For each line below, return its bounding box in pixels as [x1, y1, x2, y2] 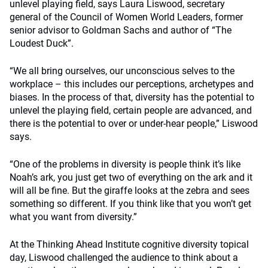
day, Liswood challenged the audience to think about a [10, 252, 238, 263]
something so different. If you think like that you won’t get [10, 198, 251, 209]
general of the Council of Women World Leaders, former [10, 11, 243, 23]
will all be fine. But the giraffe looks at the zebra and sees [10, 185, 249, 196]
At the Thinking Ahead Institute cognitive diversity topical [10, 239, 249, 250]
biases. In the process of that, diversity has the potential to [10, 92, 254, 103]
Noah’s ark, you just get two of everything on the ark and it [10, 172, 252, 183]
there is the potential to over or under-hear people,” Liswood [10, 118, 258, 129]
